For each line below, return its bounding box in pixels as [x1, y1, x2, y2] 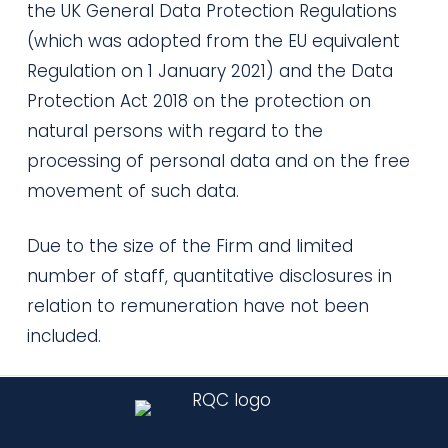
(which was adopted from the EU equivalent [26, 28, 400, 53]
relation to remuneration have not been [26, 294, 369, 318]
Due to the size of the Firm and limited [26, 234, 353, 258]
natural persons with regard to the [26, 118, 323, 143]
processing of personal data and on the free [26, 148, 410, 173]
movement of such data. [26, 178, 239, 203]
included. [26, 324, 101, 348]
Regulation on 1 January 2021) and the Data [26, 58, 393, 83]
